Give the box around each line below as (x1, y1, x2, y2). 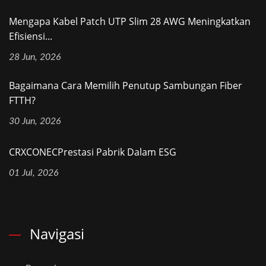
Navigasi (30, 224, 84, 244)
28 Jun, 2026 (9, 52, 61, 62)
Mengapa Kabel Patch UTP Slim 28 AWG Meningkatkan (9, 15, 251, 28)
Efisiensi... (9, 30, 52, 43)
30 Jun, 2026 (9, 116, 61, 126)
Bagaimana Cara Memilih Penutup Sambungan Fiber (9, 79, 242, 93)
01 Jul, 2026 (9, 168, 59, 178)
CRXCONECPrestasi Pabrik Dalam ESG (9, 145, 176, 159)
